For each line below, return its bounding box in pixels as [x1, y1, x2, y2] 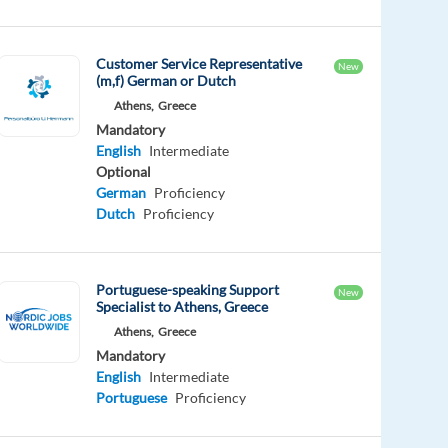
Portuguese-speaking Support [96, 280, 280, 298]
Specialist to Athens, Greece [96, 297, 269, 315]
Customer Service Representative [96, 54, 303, 72]
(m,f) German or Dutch [96, 71, 237, 89]
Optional [96, 162, 152, 180]
